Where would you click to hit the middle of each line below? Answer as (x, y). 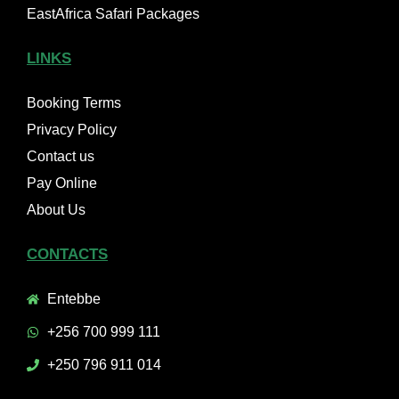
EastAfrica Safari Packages (113, 14)
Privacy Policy (72, 130)
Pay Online (62, 183)
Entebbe (73, 299)
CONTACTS (67, 255)
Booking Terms (74, 103)
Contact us (61, 157)
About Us (56, 210)
